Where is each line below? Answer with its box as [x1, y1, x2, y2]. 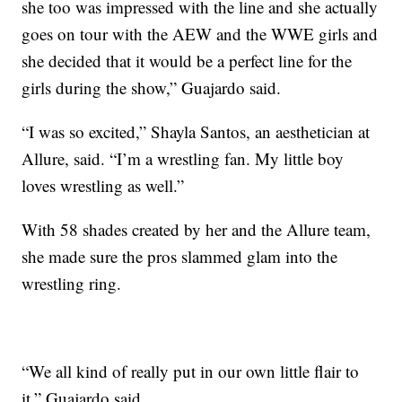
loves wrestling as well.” [22, 174, 185, 197]
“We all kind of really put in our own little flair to [22, 360, 360, 383]
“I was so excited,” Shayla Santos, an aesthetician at [22, 120, 371, 144]
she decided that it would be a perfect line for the [22, 49, 353, 73]
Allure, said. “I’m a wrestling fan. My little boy [22, 147, 345, 170]
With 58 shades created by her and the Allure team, [22, 218, 371, 241]
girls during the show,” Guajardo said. [22, 76, 282, 100]
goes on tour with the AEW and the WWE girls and [22, 22, 379, 46]
